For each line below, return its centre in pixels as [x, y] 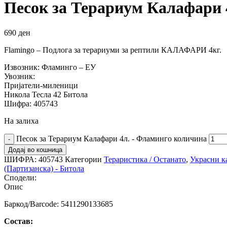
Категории [83, 159]
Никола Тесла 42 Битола [46, 94]
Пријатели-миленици [41, 85]
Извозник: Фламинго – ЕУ [50, 67]
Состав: [18, 221]
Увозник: [20, 76]
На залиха [21, 121]
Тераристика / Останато [145, 159]
